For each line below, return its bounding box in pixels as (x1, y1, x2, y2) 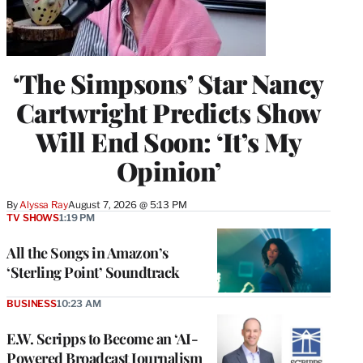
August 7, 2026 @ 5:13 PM (67, 199, 187, 211)
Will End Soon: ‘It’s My (35, 124, 302, 160)
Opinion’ (116, 153, 221, 189)
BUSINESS (6, 297, 57, 310)
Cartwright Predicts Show (15, 95, 322, 130)
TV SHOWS (6, 211, 59, 224)
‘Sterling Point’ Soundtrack (6, 263, 180, 283)
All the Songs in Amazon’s (6, 243, 169, 263)
